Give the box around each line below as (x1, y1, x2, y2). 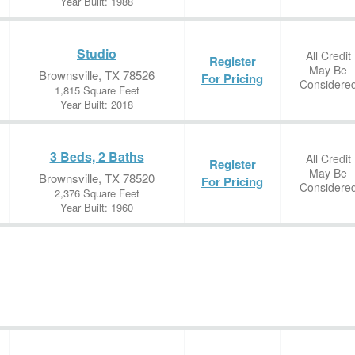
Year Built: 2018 (60, 97, 133, 112)
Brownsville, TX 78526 (39, 67, 155, 83)
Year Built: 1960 (60, 200, 133, 215)
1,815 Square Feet (54, 82, 139, 97)
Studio (77, 44, 116, 63)
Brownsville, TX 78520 (39, 170, 155, 186)
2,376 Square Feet (54, 185, 139, 200)
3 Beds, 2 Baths (49, 147, 144, 166)
